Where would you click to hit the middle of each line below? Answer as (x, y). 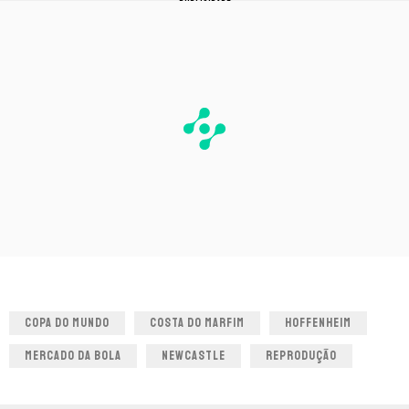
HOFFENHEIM (318, 323)
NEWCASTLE (194, 356)
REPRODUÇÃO (301, 356)
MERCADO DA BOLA (73, 356)
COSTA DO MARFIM (197, 323)
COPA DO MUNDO (67, 323)
